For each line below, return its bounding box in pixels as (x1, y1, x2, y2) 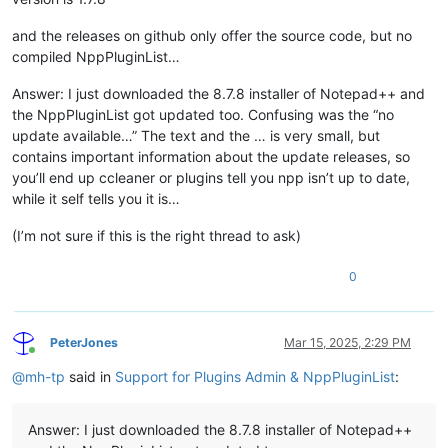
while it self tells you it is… (12, 190, 180, 208)
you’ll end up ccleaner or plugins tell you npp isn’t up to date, (12, 169, 410, 187)
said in (65, 368, 115, 386)
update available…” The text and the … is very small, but (12, 127, 380, 145)
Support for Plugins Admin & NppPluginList (115, 368, 395, 386)
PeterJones (50, 335, 118, 351)
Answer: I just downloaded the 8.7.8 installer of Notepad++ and (12, 85, 425, 103)
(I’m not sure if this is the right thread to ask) (12, 227, 301, 245)
